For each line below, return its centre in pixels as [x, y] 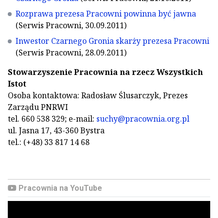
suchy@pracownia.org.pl [143, 119]
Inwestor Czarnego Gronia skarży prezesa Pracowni [112, 41]
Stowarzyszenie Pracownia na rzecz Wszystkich [105, 72]
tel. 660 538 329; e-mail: [52, 119]
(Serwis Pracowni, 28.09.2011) [71, 53]
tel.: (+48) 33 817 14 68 [49, 142]
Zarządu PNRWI [38, 107]
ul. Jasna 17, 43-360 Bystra [56, 130]
